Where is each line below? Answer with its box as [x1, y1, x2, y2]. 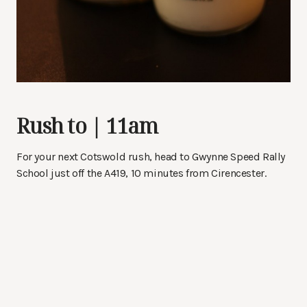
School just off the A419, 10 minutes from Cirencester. [16, 167, 267, 180]
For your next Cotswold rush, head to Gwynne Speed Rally [16, 150, 286, 164]
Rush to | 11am [16, 112, 158, 140]
